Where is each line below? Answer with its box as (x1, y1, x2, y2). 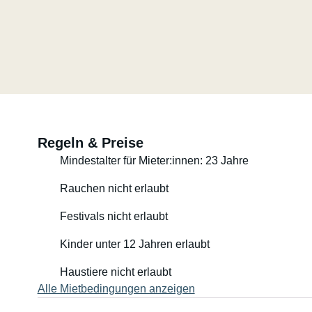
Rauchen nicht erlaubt (59, 182, 169, 194)
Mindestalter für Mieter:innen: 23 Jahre (59, 155, 249, 166)
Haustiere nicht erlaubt (59, 266, 171, 278)
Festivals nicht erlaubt (59, 210, 168, 222)
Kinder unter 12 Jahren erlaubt (59, 238, 210, 250)
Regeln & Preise (37, 135, 143, 150)
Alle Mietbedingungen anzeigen (37, 283, 195, 295)
